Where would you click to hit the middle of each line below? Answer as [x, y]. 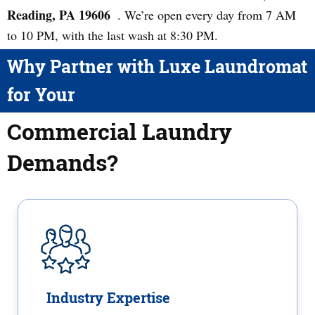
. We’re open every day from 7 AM [207, 15]
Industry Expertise [108, 297]
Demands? [62, 162]
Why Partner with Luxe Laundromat [157, 66]
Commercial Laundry [120, 131]
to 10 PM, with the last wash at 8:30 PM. [112, 35]
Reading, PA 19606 [59, 15]
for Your [41, 95]
